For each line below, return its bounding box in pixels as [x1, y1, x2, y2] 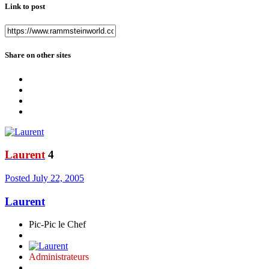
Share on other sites [5, 50, 71, 60]
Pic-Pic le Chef [29, 219, 86, 230]
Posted [5, 173, 32, 184]
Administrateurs [29, 252, 89, 262]
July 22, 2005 [32, 173, 84, 184]
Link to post [5, 2, 45, 11]
